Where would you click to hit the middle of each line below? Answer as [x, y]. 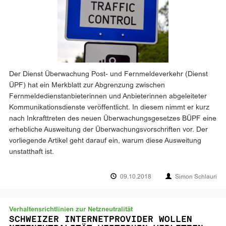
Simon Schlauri [196, 177]
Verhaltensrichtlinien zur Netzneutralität [71, 210]
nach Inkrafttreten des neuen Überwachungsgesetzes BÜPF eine [113, 119]
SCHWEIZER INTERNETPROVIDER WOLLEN [101, 219]
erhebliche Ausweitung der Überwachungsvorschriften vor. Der [108, 130]
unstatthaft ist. [32, 152]
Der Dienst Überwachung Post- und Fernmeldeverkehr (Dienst [108, 74]
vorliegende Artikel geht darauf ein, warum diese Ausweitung [105, 141]
